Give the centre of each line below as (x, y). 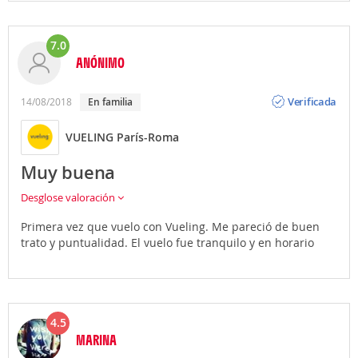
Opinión (307, 89)
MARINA (96, 339)
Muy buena (68, 172)
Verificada (312, 102)
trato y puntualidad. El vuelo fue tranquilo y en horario (167, 242)
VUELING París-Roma (122, 137)
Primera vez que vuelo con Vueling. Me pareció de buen (170, 226)
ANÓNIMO (100, 62)
